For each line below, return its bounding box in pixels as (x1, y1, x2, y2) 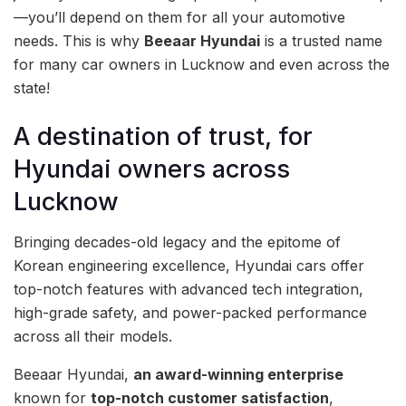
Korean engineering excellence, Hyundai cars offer (14, 256, 364, 275)
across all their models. (14, 327, 172, 346)
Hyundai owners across (14, 153, 290, 184)
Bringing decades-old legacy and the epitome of (14, 233, 341, 252)
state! (14, 79, 50, 97)
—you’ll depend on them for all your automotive (14, 8, 345, 26)
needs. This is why (14, 32, 144, 50)
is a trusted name (260, 32, 382, 50)
